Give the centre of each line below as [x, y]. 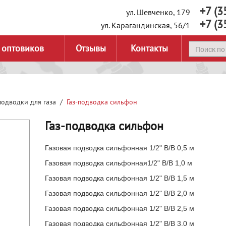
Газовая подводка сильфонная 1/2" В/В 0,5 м [120, 148]
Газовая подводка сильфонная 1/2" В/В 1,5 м [120, 178]
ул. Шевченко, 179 [159, 12]
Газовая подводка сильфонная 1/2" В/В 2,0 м [120, 193]
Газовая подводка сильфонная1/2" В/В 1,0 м [119, 163]
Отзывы [91, 48]
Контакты [149, 48]
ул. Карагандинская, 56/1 [147, 25]
